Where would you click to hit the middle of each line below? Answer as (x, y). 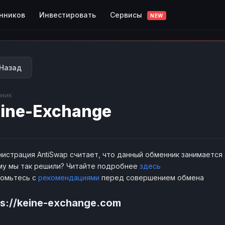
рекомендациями (69, 178)
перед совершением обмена (152, 178)
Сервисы (127, 15)
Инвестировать (68, 15)
